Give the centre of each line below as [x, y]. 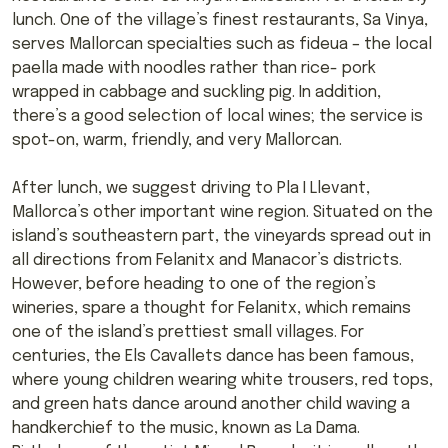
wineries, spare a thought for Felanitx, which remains [211, 308]
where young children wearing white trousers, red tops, [222, 380]
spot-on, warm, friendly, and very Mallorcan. [177, 140]
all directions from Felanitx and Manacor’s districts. [207, 260]
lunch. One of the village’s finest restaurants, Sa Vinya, [220, 20]
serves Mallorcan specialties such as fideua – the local [222, 44]
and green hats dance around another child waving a [211, 404]
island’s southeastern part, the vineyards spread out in [221, 236]
